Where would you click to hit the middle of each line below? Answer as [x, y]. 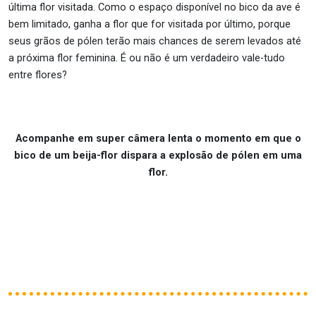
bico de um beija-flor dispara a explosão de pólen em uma [158, 155]
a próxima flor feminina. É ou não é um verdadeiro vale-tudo [147, 58]
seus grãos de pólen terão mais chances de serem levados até [155, 41]
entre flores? [38, 75]
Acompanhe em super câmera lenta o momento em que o [158, 138]
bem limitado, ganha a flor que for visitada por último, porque [150, 24]
